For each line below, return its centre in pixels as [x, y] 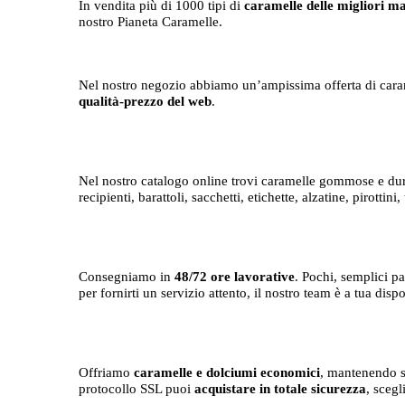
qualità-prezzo [121, 101]
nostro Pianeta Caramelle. [151, 21]
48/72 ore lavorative [235, 276]
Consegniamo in [127, 276]
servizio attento [204, 292]
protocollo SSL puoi [137, 388]
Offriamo [104, 372]
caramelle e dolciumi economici [227, 372]
